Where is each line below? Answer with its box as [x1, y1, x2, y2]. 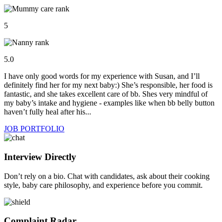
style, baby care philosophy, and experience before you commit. [4, 180, 203, 189]
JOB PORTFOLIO [4, 124, 64, 133]
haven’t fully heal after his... [4, 108, 91, 116]
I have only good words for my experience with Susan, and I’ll [4, 72, 200, 81]
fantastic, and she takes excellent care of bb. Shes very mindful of [4, 90, 208, 99]
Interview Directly [4, 151, 76, 162]
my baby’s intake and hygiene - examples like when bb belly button [4, 99, 215, 108]
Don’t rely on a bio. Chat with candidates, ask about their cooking [4, 171, 210, 180]
